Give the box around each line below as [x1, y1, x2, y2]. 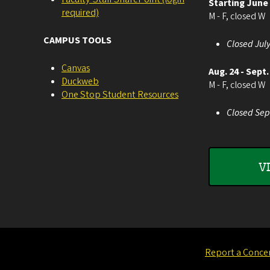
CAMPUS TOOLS [43, 34, 111, 47]
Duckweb [61, 75, 99, 88]
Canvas [61, 61, 90, 75]
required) [61, 6, 99, 19]
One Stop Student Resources [61, 88, 178, 101]
